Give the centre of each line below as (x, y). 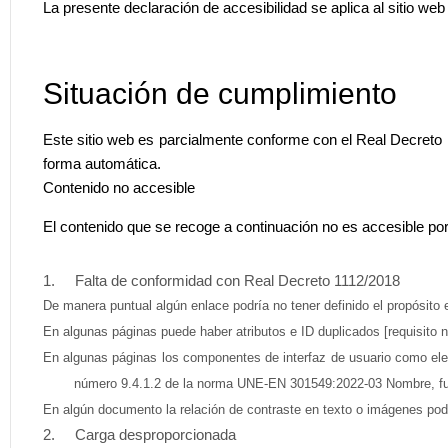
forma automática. (102, 163)
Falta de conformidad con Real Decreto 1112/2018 (229, 280)
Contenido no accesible (119, 187)
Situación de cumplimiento (220, 93)
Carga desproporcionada (147, 434)
